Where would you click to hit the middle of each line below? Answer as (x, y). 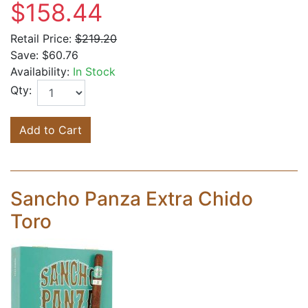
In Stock (94, 71)
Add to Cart (51, 130)
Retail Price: (41, 38)
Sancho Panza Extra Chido (132, 198)
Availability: (40, 71)
